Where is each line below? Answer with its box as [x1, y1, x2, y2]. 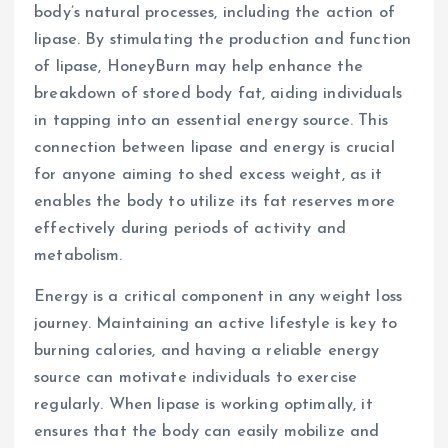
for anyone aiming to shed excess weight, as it [34, 167, 383, 183]
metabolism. [34, 248, 123, 264]
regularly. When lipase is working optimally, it [34, 397, 373, 414]
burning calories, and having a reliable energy [34, 343, 380, 360]
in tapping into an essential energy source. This [34, 113, 388, 129]
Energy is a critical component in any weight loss [34, 289, 402, 306]
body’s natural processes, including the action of [34, 5, 395, 21]
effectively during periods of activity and [34, 221, 346, 237]
